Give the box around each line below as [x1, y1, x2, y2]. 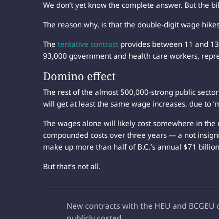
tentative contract [58, 39, 118, 49]
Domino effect [43, 68, 116, 83]
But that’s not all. [43, 161, 101, 171]
